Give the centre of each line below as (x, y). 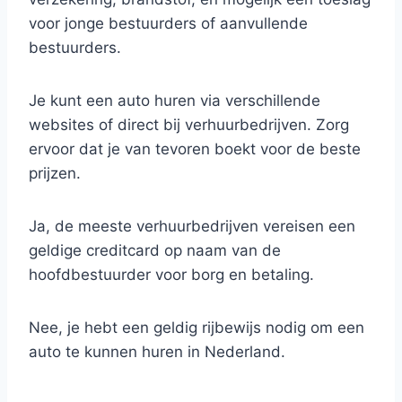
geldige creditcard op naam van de (155, 250)
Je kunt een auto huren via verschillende (175, 100)
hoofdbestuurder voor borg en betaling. (171, 275)
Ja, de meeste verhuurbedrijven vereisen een (192, 226)
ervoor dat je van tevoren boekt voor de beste (195, 149)
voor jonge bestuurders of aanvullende (168, 23)
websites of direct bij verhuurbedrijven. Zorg (189, 125)
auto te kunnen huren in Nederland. (157, 352)
